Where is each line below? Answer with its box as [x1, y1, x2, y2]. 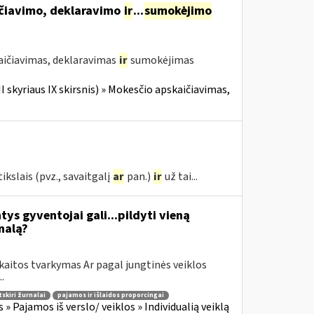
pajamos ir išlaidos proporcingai [57, 290, 164, 300]
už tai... [162, 169, 198, 184]
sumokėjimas [128, 53, 194, 68]
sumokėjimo [144, 2, 212, 20]
